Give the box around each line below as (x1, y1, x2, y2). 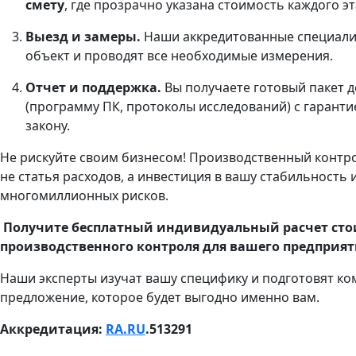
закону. (25, 117, 70, 134)
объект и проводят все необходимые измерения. (25, 47, 333, 64)
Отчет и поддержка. (25, 79, 161, 96)
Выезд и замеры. (25, 28, 141, 45)
